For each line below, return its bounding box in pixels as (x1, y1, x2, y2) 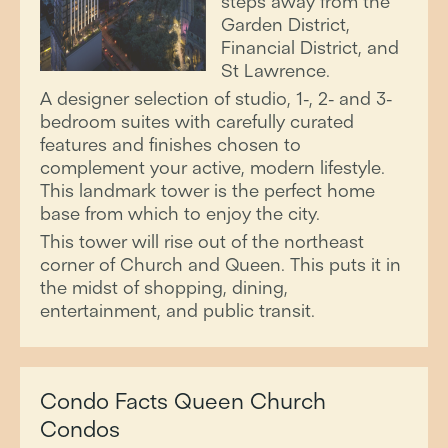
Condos (40, 415, 120, 443)
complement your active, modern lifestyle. (40, 156, 385, 179)
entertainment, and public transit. (40, 299, 315, 322)
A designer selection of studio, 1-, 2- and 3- (40, 87, 392, 110)
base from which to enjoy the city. (40, 202, 320, 225)
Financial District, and (220, 36, 399, 59)
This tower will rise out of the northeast (40, 230, 364, 253)
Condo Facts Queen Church (40, 387, 326, 415)
